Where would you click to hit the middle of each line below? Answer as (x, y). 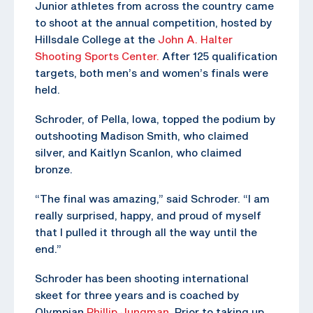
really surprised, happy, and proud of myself (148, 215)
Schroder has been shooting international (142, 278)
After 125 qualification (218, 56)
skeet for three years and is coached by (137, 294)
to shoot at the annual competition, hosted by (154, 22)
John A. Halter (195, 39)
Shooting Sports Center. (97, 56)
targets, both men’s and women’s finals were (152, 72)
